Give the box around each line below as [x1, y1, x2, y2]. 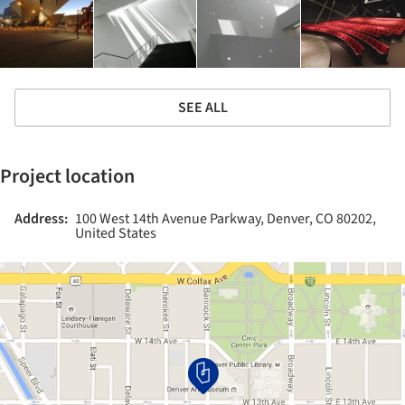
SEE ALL [177, 97, 228, 118]
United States [75, 222, 156, 243]
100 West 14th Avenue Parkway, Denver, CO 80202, [75, 208, 376, 229]
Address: [14, 208, 68, 229]
